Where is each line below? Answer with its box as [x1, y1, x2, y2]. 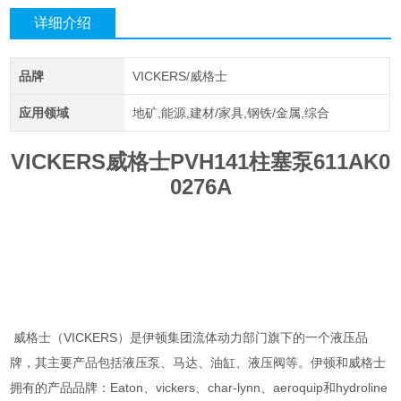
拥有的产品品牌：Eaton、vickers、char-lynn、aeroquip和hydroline [10, 380, 388, 396]
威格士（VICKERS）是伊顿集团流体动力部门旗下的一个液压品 [10, 330, 369, 346]
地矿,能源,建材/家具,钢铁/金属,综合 [132, 106, 329, 121]
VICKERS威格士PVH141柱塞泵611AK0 [11, 149, 390, 175]
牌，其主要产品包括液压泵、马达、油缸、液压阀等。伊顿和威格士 [10, 355, 387, 371]
